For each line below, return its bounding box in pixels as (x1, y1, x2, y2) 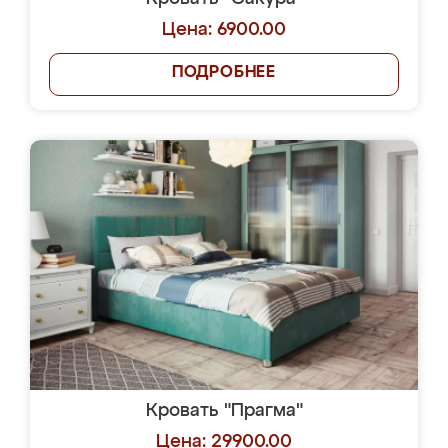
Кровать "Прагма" (145, 402, 303, 420)
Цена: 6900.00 (162, 21, 286, 39)
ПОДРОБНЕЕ (171, 65, 277, 81)
